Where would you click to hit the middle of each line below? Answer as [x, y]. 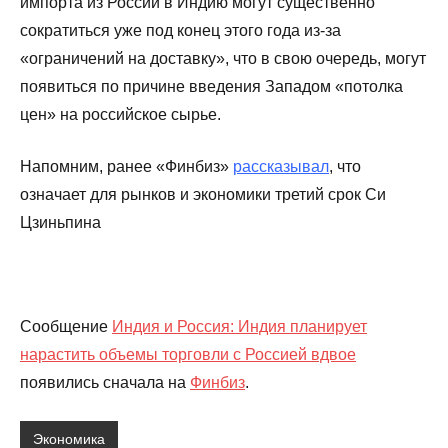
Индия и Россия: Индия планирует [239, 326]
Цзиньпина [60, 222]
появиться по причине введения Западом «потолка [211, 86]
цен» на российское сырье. [120, 114]
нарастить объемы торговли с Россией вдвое [188, 354]
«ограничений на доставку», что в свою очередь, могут [223, 58]
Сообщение [66, 326]
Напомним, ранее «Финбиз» [126, 166]
